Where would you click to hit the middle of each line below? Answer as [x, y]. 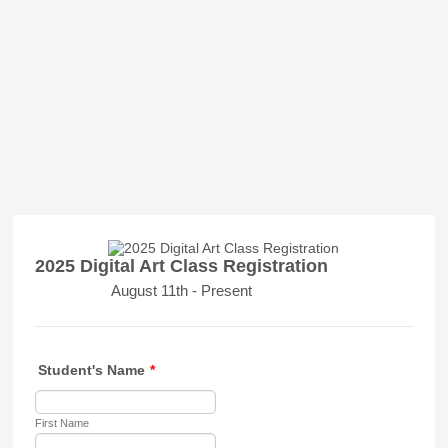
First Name [62, 423]
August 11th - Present [182, 290]
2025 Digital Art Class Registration [182, 266]
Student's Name [92, 370]
